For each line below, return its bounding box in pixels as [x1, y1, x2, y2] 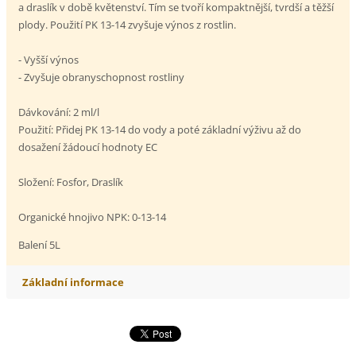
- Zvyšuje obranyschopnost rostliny [18, 69, 185, 84]
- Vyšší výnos [18, 52, 79, 67]
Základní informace [22, 274, 125, 289]
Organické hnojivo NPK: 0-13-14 [18, 209, 167, 224]
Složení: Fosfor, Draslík [18, 174, 124, 189]
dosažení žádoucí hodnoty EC [18, 139, 158, 154]
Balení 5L [18, 237, 61, 252]
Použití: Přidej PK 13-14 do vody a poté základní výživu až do [18, 122, 302, 137]
